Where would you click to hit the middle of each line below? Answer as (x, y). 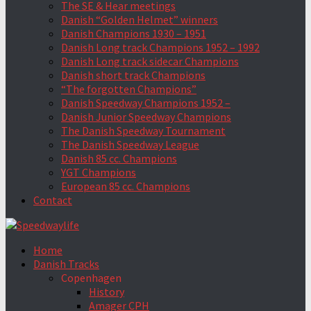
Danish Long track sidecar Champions (150, 61)
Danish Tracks (66, 264)
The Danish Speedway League (130, 144)
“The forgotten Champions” (129, 89)
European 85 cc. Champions (126, 186)
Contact (53, 200)
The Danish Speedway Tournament (143, 131)
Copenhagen (91, 278)
